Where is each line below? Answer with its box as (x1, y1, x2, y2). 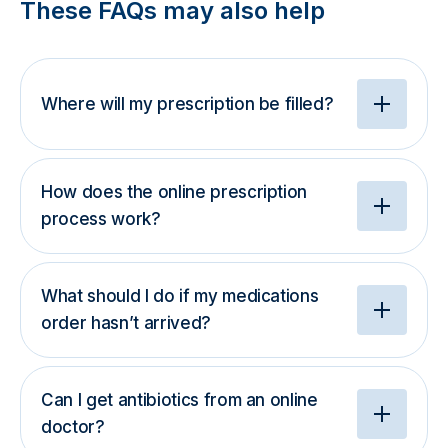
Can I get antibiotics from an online (41, 390, 318, 410)
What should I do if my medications (41, 286, 319, 306)
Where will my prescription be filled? (41, 93, 334, 114)
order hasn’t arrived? (41, 313, 211, 333)
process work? (41, 209, 161, 229)
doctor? (41, 417, 105, 437)
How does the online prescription (41, 182, 308, 202)
